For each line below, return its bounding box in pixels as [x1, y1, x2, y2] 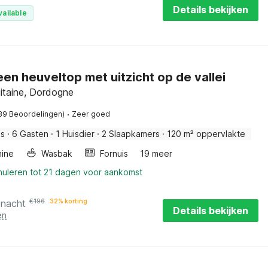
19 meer [140, 148, 172, 159]
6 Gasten [12, 129, 48, 139]
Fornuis [100, 148, 128, 159]
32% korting [50, 197, 87, 205]
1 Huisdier [56, 129, 95, 139]
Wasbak [41, 148, 72, 159]
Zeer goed [72, 109, 110, 118]
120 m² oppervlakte [167, 129, 245, 139]
